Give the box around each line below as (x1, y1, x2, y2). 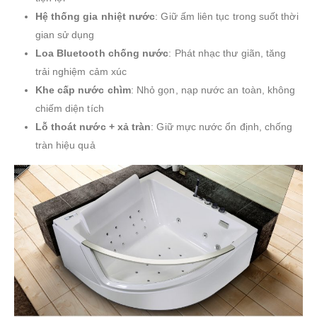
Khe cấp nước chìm (35, 83, 131, 96)
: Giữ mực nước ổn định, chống (151, 120, 293, 132)
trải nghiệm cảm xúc (35, 65, 127, 77)
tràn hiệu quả (35, 139, 96, 151)
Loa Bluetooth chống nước (35, 47, 169, 59)
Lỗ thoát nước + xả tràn (35, 120, 151, 132)
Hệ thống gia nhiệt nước (35, 10, 156, 22)
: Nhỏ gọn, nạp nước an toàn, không (130, 83, 296, 96)
